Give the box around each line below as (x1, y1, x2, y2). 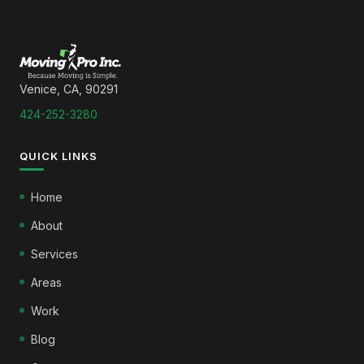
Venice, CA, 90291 (19, 81, 118, 96)
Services (31, 246, 78, 261)
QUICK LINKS (19, 149, 98, 162)
